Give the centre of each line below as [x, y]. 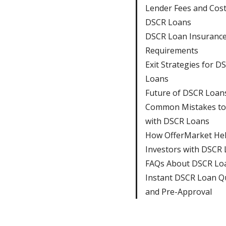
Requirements [172, 50]
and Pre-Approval [178, 191]
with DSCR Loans [177, 121]
